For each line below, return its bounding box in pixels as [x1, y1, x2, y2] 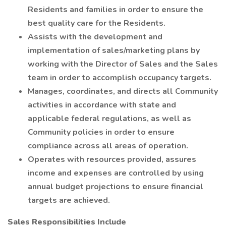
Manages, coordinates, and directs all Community [28, 86, 218, 97]
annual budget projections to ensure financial [28, 181, 203, 192]
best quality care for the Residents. [28, 18, 165, 29]
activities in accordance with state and [28, 99, 176, 110]
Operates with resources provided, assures [28, 154, 196, 165]
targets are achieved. [28, 195, 110, 206]
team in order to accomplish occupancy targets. [28, 72, 211, 83]
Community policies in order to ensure [28, 127, 175, 138]
